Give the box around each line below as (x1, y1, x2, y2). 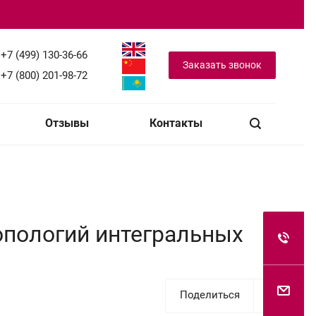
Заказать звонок (183, 59, 262, 71)
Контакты (149, 116, 202, 130)
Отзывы (44, 116, 89, 130)
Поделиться (180, 288, 240, 301)
